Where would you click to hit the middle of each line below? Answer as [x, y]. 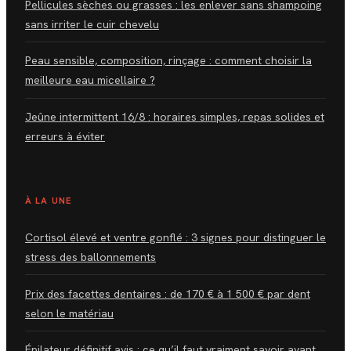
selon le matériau [69, 313]
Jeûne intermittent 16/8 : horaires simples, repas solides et [175, 117]
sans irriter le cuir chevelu [92, 24]
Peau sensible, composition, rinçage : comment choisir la [168, 61]
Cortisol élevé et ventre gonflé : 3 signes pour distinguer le [175, 237]
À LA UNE [49, 200]
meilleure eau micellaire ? [90, 80]
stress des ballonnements [90, 257]
